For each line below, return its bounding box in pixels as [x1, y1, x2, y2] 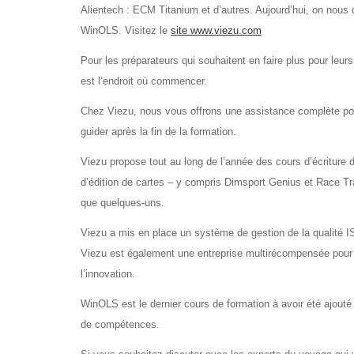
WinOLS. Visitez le [81, 24, 171, 36]
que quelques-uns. [81, 197, 164, 209]
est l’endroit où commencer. [81, 75, 207, 87]
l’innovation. [81, 268, 135, 280]
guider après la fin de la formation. [81, 126, 236, 137]
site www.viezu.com [171, 24, 262, 36]
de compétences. [81, 318, 160, 330]
